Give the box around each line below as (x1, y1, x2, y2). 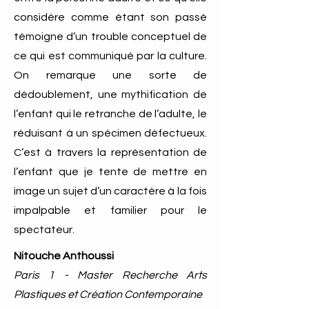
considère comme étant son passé (14, 12, 207, 23)
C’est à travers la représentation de (14, 147, 207, 158)
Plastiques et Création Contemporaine (14, 289, 202, 300)
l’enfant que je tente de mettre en (14, 166, 207, 177)
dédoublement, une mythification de (14, 89, 207, 100)
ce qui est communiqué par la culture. (14, 50, 207, 61)
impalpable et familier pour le (14, 205, 207, 216)
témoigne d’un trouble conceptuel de (14, 31, 207, 42)
